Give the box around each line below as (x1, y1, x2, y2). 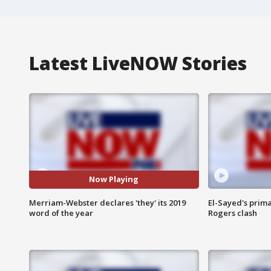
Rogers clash (207, 207, 257, 218)
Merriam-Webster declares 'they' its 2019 (29, 197, 186, 208)
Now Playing (89, 174, 139, 185)
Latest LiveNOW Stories (29, 50, 247, 76)
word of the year (29, 207, 93, 218)
